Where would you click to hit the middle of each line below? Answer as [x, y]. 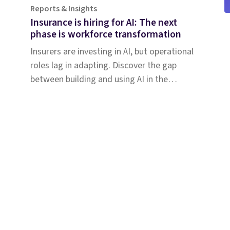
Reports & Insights [63, 9]
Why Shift [143, 201]
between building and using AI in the [99, 80]
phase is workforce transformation [106, 35]
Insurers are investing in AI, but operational [112, 52]
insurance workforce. [70, 93]
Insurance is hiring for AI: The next [103, 23]
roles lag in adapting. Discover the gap [103, 66]
